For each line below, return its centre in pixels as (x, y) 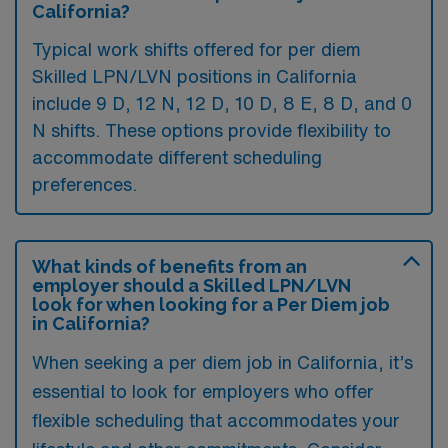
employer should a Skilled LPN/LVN (191, 285)
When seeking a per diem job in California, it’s (222, 361)
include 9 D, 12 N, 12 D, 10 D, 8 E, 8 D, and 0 (222, 102)
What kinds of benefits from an (169, 266)
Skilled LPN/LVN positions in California (194, 75)
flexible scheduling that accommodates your (216, 419)
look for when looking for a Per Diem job (211, 304)
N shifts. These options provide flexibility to (211, 129)
